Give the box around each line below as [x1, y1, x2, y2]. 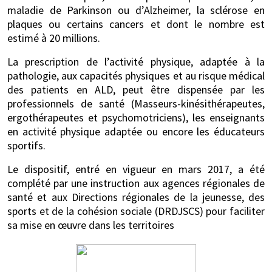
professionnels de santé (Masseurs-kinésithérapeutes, [7, 96, 265, 110]
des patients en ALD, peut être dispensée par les [7, 82, 265, 97]
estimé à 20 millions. [7, 30, 100, 45]
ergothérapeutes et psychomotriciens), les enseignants [7, 110, 265, 124]
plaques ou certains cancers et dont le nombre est [7, 16, 265, 31]
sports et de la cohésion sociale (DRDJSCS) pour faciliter [7, 203, 265, 218]
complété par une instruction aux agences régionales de [7, 175, 265, 190]
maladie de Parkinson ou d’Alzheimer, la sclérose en [7, 2, 265, 17]
